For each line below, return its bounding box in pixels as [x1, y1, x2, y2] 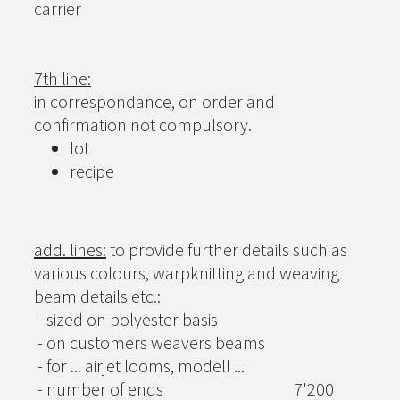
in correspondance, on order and [34, 90, 275, 112]
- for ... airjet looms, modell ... [34, 354, 245, 377]
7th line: [34, 67, 91, 89]
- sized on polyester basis [34, 308, 218, 330]
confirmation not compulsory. [34, 113, 252, 136]
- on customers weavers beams [34, 331, 265, 354]
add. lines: [34, 238, 106, 261]
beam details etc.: [34, 285, 164, 307]
